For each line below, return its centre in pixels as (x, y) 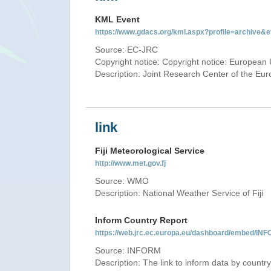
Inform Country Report (141, 220)
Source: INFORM (128, 250)
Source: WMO (122, 181)
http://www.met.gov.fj (130, 163)
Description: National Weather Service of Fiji (179, 193)
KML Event (117, 19)
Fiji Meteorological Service (150, 151)
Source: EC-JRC (126, 50)
